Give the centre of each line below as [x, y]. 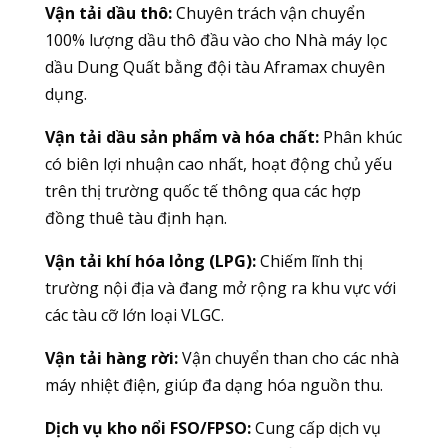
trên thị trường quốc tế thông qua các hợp [202, 190]
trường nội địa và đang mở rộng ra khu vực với [220, 287]
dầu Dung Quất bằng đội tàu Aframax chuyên [214, 66]
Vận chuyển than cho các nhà [288, 357]
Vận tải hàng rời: [111, 357]
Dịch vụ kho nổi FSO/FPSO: [147, 427]
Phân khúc [360, 136]
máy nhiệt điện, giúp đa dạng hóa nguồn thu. [213, 384]
